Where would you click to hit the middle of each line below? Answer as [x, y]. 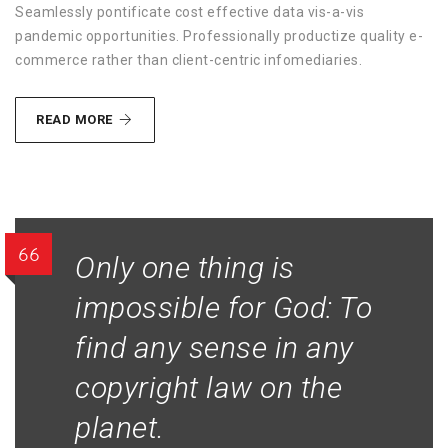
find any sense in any [214, 347]
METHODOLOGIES [173, 118]
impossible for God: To [223, 307]
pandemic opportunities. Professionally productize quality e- [219, 36]
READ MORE [76, 119]
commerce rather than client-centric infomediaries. [188, 60]
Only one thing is [185, 267]
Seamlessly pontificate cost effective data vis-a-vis [189, 12]
